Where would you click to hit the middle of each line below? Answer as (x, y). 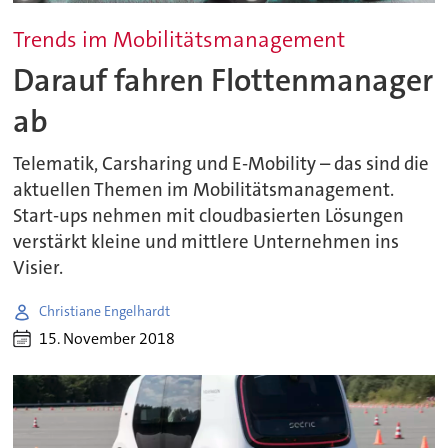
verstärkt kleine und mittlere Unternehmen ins (206, 241)
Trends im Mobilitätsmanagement (179, 40)
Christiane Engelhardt (105, 311)
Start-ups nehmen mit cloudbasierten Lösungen (209, 215)
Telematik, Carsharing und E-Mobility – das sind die (221, 163)
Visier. (38, 267)
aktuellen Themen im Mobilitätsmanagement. (204, 189)
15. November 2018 (107, 339)
